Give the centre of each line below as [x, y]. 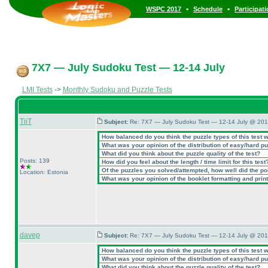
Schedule [208, 9]
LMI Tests [37, 90]
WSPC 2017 [164, 9]
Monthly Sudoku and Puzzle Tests [117, 90]
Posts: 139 [34, 161]
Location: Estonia [44, 172]
